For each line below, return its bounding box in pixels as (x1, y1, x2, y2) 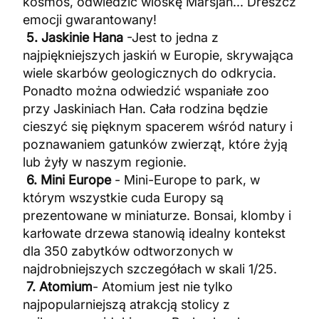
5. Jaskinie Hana (23, 30, 123, 46)
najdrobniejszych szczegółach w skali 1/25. (23, 261, 277, 277)
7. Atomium (26, 279, 93, 295)
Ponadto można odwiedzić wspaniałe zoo (23, 83, 269, 99)
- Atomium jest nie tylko (93, 279, 233, 295)
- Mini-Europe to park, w (111, 172, 260, 188)
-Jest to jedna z (123, 30, 219, 46)
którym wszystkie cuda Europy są (23, 190, 224, 206)
